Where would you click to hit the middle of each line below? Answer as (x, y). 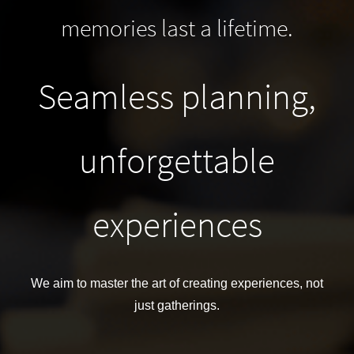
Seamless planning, (177, 96)
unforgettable (177, 160)
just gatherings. (177, 305)
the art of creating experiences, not (227, 283)
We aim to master (81, 283)
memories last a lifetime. (177, 28)
